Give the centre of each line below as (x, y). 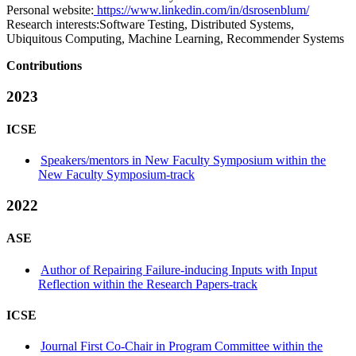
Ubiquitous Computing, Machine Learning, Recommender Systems (175, 39)
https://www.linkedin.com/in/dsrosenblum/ (201, 10)
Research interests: (53, 24)
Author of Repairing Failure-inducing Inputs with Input (179, 269)
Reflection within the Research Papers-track (148, 284)
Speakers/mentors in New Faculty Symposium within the (184, 161)
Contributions (44, 66)
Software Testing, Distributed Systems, (197, 24)
